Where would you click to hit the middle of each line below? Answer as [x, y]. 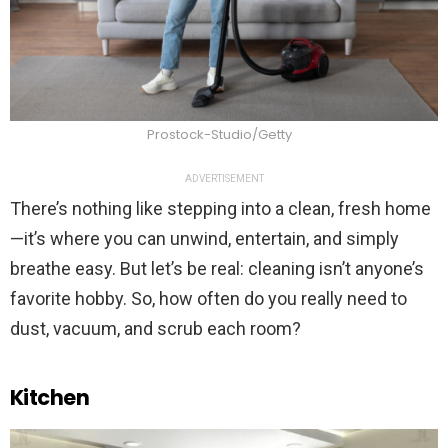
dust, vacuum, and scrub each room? [155, 329]
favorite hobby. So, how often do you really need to [208, 299]
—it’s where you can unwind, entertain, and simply [204, 239]
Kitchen [50, 398]
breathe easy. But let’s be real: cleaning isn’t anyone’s [217, 269]
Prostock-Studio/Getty [219, 135]
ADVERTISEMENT [224, 179]
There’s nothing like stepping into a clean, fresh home [220, 209]
